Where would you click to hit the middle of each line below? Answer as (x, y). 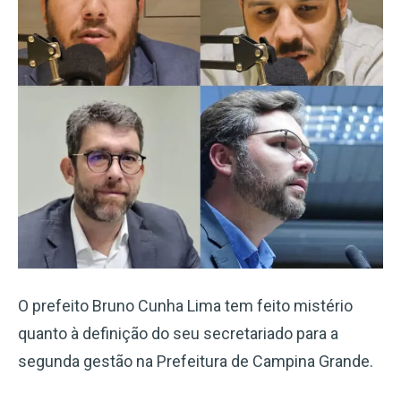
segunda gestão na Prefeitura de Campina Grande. (196, 361)
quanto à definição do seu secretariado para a (178, 333)
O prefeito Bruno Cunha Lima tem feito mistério (185, 306)
